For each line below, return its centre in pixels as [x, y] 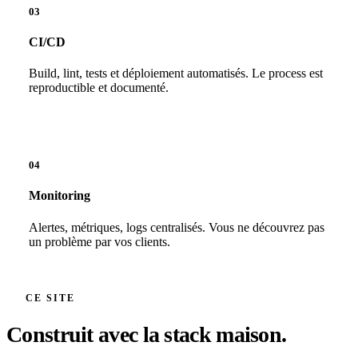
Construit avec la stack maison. [147, 334]
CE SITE [50, 298]
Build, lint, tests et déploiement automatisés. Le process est [176, 74]
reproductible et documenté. [99, 88]
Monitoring [60, 196]
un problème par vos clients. [99, 241]
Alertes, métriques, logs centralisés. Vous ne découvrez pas [177, 227]
